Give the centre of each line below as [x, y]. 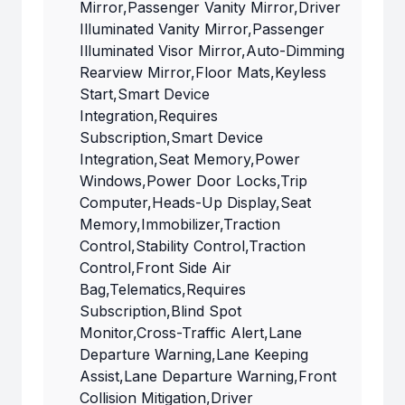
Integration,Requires [149, 116]
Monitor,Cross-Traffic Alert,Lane [191, 333]
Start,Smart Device [145, 94]
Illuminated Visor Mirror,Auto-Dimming [212, 51]
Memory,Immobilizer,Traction [180, 225]
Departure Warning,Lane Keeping [194, 355]
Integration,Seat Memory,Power [190, 160]
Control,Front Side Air [155, 268]
